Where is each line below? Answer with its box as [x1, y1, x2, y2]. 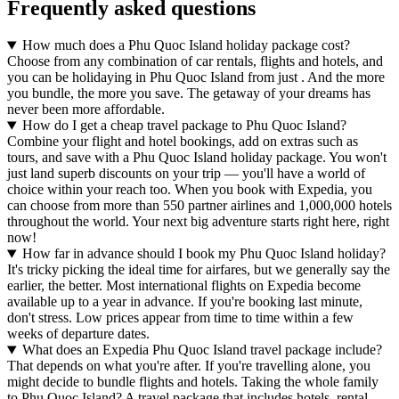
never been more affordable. [7, 102, 165, 118]
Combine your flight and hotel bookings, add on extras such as [7, 134, 358, 150]
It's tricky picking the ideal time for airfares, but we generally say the [7, 262, 390, 278]
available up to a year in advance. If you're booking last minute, [7, 294, 362, 310]
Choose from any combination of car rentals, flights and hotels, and [7, 53, 383, 69]
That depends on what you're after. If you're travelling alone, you [7, 358, 370, 374]
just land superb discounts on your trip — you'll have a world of [7, 166, 365, 182]
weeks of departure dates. [7, 326, 150, 342]
